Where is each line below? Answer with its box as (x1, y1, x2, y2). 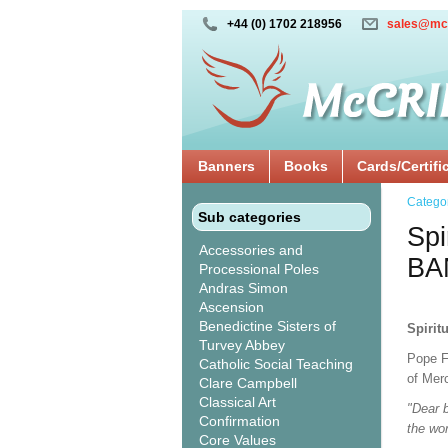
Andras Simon (199, 280, 288, 296)
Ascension (199, 299, 264, 315)
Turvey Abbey (199, 337, 285, 353)
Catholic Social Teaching (199, 356, 353, 372)
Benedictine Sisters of (199, 318, 336, 334)
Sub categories (198, 209, 301, 225)
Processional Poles (199, 261, 319, 277)
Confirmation (199, 413, 280, 429)
